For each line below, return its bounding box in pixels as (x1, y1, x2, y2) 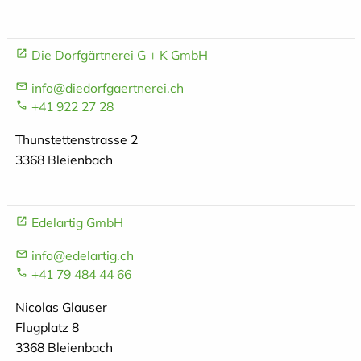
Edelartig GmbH (31, 214, 123, 230)
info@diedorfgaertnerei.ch (31, 80, 184, 97)
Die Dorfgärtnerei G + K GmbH (31, 47, 208, 64)
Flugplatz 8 (15, 318, 79, 335)
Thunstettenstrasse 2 (15, 131, 138, 148)
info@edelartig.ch (31, 247, 134, 263)
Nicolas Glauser (15, 298, 107, 315)
